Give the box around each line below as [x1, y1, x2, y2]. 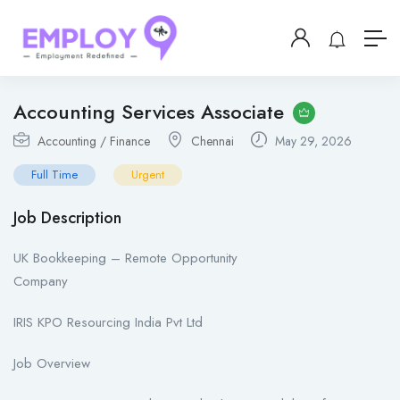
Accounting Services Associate [13, 97, 284, 127]
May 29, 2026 [271, 132, 352, 151]
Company [13, 271, 68, 292]
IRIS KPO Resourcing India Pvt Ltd [13, 312, 203, 333]
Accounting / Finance [37, 132, 150, 151]
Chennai [191, 132, 234, 151]
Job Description [13, 206, 121, 230]
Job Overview [13, 354, 90, 374]
